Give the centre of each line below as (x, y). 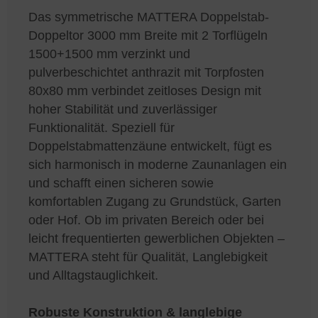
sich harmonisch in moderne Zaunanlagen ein (158, 164)
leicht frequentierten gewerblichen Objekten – (157, 238)
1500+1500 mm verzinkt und (109, 54)
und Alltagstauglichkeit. (93, 275)
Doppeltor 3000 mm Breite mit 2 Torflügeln (148, 35)
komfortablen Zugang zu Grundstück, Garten (155, 201)
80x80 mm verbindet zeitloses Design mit (145, 91)
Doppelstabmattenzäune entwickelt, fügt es (150, 146)
